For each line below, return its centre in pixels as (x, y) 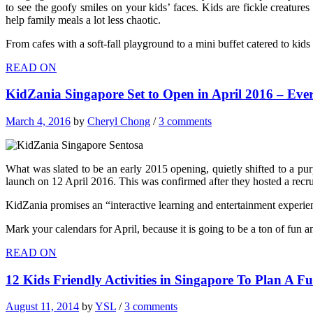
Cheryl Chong (119, 121)
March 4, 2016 (38, 121)
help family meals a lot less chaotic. (83, 20)
